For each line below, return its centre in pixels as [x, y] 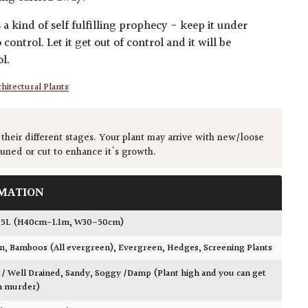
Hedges [183, 249]
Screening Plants [238, 249]
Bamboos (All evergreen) [62, 249]
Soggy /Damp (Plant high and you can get [181, 274]
